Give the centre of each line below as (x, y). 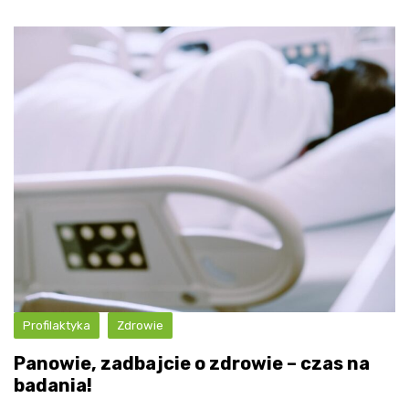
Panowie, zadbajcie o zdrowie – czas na (192, 364)
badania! (53, 386)
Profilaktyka (57, 326)
